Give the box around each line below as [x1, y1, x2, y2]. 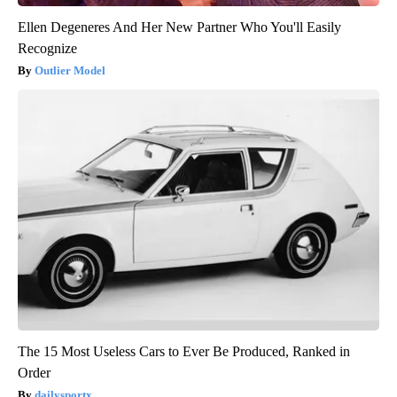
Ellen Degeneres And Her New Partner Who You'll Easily [18, 19, 341, 35]
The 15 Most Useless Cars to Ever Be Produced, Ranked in [18, 344, 350, 360]
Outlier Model [35, 64, 105, 78]
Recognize [18, 41, 77, 57]
